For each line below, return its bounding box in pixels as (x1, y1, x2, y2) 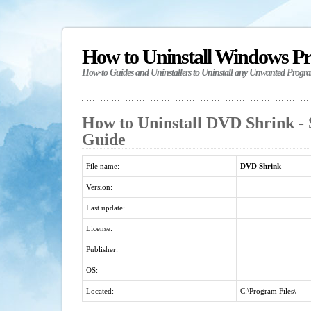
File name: (86, 162, 119, 170)
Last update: (86, 203, 125, 212)
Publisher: (86, 245, 118, 253)
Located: (86, 287, 114, 295)
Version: (86, 183, 112, 191)
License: (86, 224, 112, 233)
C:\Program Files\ (240, 287, 296, 295)
